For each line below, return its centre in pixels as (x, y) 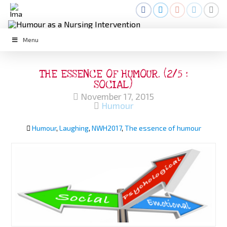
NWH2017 (106, 128)
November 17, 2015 (116, 97)
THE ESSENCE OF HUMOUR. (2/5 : (113, 74)
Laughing (74, 128)
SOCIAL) (113, 85)
